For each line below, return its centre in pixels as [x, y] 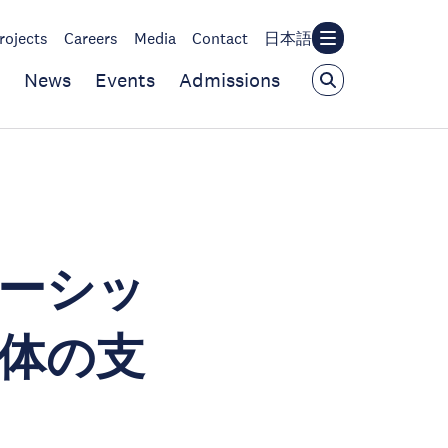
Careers [91, 38]
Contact [220, 38]
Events [125, 80]
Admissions [229, 80]
